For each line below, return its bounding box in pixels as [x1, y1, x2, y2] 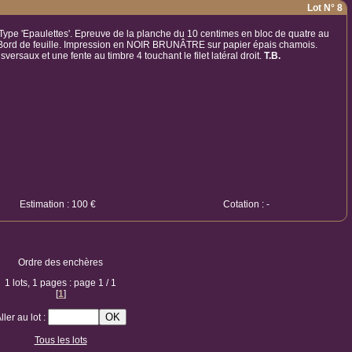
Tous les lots [34, 335, 87, 346]
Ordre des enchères [18, 257, 103, 268]
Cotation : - [223, 199, 270, 210]
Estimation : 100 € [19, 199, 96, 210]
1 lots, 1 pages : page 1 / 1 [5, 277, 116, 288]
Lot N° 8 [307, 2, 343, 13]
